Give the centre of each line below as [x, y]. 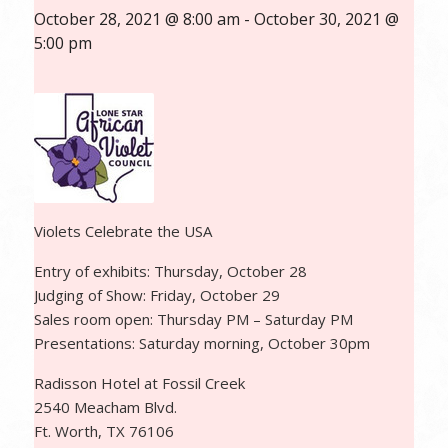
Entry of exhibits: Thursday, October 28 [170, 271]
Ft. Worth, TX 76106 [103, 431]
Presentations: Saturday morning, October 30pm [201, 343]
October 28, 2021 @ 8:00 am [136, 19]
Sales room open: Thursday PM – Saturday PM [193, 319]
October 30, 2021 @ [326, 19]
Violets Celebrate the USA [122, 231]
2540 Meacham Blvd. [105, 407]
